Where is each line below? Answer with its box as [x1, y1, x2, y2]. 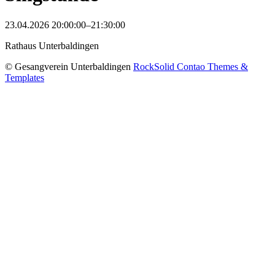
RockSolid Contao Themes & [133, 61, 248, 72]
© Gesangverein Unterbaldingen [5, 61, 133, 72]
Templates [5, 72, 44, 83]
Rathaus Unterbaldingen [5, 40, 99, 51]
